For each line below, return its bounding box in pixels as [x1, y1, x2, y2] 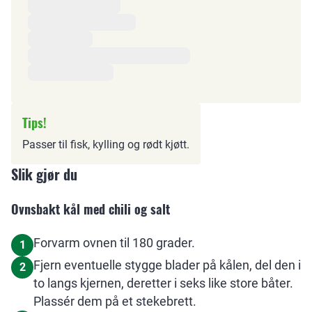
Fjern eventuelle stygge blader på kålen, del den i [33, 258, 301, 272]
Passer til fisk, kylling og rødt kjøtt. [22, 138, 189, 151]
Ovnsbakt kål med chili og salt [11, 200, 170, 218]
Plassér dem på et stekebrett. [33, 294, 196, 309]
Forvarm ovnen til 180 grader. [33, 235, 195, 250]
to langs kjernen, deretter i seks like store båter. [33, 276, 293, 290]
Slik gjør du [11, 164, 77, 185]
